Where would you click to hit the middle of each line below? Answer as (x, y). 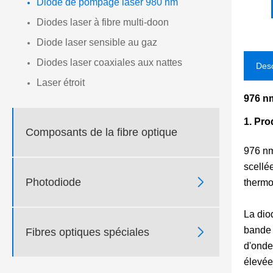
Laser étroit (61, 83)
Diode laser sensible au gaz (97, 43)
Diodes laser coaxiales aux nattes (109, 63)
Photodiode (53, 182)
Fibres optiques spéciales (87, 232)
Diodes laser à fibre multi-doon (103, 23)
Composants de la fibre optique (101, 132)
